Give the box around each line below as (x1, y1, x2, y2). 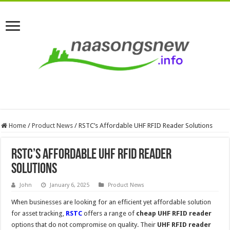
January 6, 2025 (50, 181, 90, 188)
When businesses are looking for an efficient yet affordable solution (11, 198, 212, 206)
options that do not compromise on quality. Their (11, 220, 158, 228)
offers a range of (82, 209, 137, 217)
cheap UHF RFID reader (136, 209, 212, 217)
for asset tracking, (11, 209, 66, 217)
